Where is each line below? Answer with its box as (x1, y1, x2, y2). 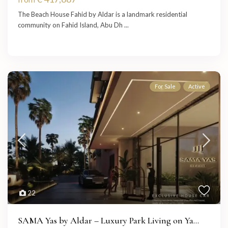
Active (188, 83, 205, 90)
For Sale (154, 83, 176, 90)
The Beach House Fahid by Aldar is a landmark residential (18, 10, 188, 19)
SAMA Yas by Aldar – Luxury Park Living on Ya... (18, 215, 199, 226)
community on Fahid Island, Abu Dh (18, 21, 125, 30)
